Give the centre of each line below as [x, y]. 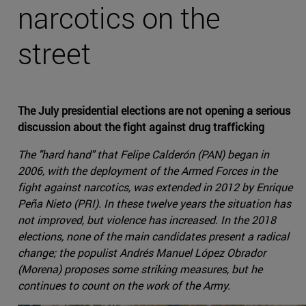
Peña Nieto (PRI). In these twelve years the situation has [154, 204]
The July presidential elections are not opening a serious [154, 111]
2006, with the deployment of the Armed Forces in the [148, 171]
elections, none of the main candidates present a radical [153, 236]
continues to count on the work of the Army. [124, 286]
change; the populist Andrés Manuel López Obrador [142, 253]
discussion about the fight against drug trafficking [141, 127]
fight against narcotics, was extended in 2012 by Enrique [155, 187]
